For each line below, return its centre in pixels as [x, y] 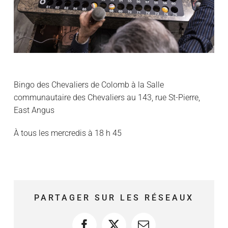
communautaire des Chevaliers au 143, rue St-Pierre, [107, 98]
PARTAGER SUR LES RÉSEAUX [114, 198]
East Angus [34, 110]
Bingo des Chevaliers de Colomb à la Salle [89, 85]
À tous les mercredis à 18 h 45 [67, 133]
